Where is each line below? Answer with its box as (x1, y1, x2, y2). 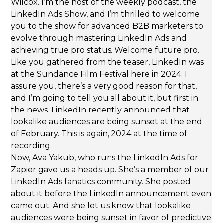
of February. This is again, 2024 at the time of (11, 129, 188, 139)
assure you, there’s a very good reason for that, (11, 81, 197, 91)
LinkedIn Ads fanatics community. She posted (11, 177, 191, 187)
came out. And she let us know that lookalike (11, 201, 191, 211)
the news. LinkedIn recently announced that (11, 105, 190, 115)
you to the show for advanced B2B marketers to (11, 21, 204, 31)
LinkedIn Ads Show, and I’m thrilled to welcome (11, 9, 200, 19)
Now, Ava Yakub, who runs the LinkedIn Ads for (11, 153, 199, 163)
